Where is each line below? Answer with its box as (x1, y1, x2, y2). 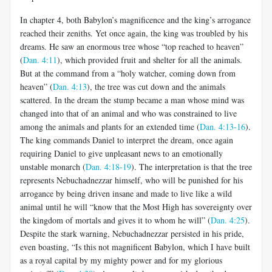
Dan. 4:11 (23, 53, 57, 66)
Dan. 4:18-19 (86, 160, 131, 172)
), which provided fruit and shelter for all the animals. (57, 53, 242, 66)
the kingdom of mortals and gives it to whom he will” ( (20, 214, 211, 226)
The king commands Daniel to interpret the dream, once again (20, 134, 233, 146)
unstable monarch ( (20, 160, 86, 172)
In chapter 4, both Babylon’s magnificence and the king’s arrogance (20, 13, 251, 25)
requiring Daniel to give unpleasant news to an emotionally (20, 147, 223, 159)
